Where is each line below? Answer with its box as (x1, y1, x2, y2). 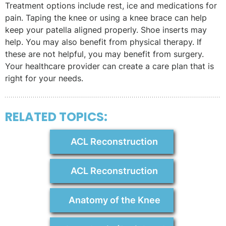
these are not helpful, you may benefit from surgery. (5, 49, 204, 60)
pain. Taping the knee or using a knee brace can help (5, 13, 207, 23)
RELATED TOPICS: (5, 108, 107, 126)
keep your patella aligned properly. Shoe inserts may (5, 25, 207, 35)
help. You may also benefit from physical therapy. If (5, 37, 202, 47)
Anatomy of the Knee (68, 195, 160, 206)
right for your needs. (5, 73, 83, 84)
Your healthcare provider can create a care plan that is (5, 61, 214, 72)
